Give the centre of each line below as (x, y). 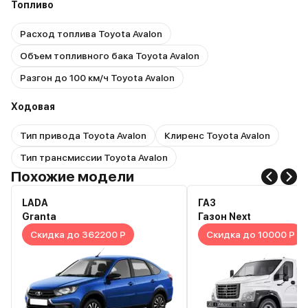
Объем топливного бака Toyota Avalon (110, 56)
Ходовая (33, 107)
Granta (39, 217)
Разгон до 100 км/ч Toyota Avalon (97, 78)
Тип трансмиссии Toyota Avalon (94, 157)
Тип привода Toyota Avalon (83, 135)
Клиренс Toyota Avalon (217, 135)
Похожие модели (73, 176)
